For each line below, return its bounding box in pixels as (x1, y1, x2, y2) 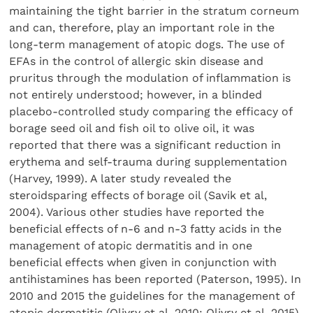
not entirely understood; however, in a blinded (9, 87, 263, 101)
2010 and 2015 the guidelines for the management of (9, 289, 295, 303)
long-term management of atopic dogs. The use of (9, 37, 284, 51)
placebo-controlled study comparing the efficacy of (9, 104, 293, 118)
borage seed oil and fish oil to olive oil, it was (9, 121, 255, 135)
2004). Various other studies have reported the (9, 205, 265, 219)
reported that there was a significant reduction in (9, 138, 282, 152)
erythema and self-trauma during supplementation (9, 154, 288, 168)
